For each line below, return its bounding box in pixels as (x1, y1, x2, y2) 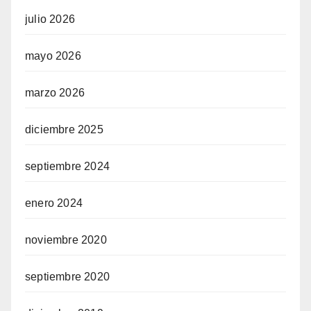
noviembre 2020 (25, 233, 107, 246)
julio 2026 (25, 12, 75, 25)
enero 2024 (25, 196, 83, 209)
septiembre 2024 (25, 160, 110, 172)
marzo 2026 (25, 86, 85, 99)
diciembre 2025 (25, 123, 103, 135)
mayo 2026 (25, 49, 81, 62)
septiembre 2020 (25, 270, 110, 283)
